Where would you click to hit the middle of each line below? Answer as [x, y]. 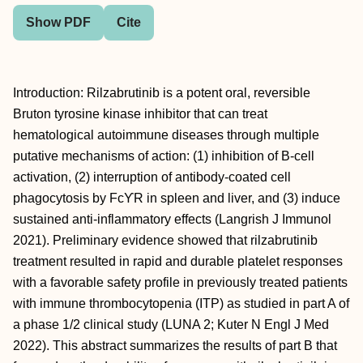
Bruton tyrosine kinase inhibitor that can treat [140, 114]
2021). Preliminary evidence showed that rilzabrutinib [165, 240]
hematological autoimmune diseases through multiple [166, 135]
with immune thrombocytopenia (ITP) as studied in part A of [181, 303]
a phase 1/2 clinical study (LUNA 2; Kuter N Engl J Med [171, 325]
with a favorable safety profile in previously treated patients [180, 282]
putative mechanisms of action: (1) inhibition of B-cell [164, 156]
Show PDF [58, 22]
